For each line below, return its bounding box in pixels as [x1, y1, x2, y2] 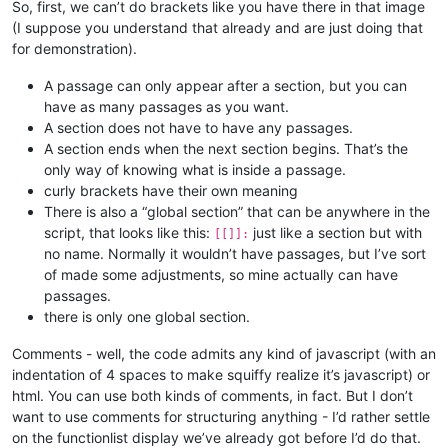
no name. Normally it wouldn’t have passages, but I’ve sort [44, 244, 426, 262]
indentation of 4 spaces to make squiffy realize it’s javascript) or [12, 365, 430, 383]
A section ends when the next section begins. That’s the [44, 139, 408, 157]
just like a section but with [249, 223, 422, 241]
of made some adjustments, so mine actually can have [44, 265, 398, 283]
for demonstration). [12, 39, 137, 57]
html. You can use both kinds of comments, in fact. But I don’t [12, 386, 413, 404]
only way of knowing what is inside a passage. [44, 160, 346, 178]
